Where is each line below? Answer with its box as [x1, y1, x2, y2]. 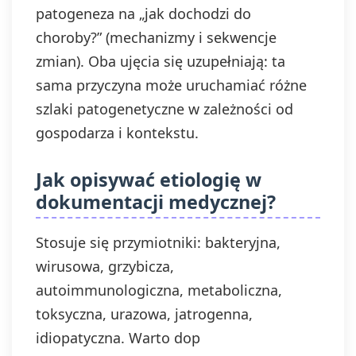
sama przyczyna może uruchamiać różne [36, 75, 307, 95]
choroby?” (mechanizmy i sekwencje [36, 28, 277, 47]
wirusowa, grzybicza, [36, 257, 174, 276]
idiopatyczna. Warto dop [36, 328, 200, 347]
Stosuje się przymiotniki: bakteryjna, [36, 233, 281, 252]
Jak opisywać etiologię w [36, 167, 261, 192]
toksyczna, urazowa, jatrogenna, [36, 304, 253, 323]
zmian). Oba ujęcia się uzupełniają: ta [36, 52, 285, 71]
